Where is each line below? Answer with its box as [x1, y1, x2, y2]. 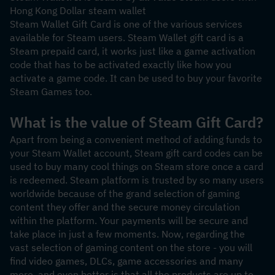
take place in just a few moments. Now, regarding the [10, 228, 245, 240]
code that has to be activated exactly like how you [10, 58, 231, 71]
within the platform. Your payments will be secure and [10, 214, 248, 227]
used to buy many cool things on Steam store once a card [10, 160, 263, 172]
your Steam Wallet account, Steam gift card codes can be [10, 147, 263, 159]
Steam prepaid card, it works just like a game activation [10, 45, 255, 57]
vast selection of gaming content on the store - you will [10, 241, 252, 254]
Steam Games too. [10, 85, 92, 98]
